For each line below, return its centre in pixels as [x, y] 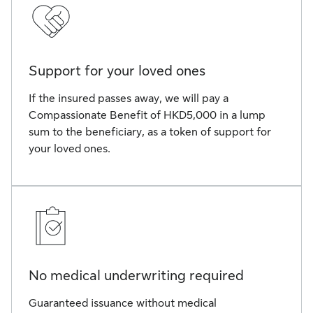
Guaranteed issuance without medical [123, 303]
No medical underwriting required [136, 276]
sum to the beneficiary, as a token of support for [150, 132]
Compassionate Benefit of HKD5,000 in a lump [147, 115]
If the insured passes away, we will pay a [129, 99]
